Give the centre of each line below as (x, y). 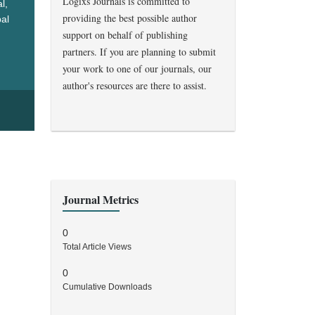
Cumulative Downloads (107, 287)
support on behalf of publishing (125, 35)
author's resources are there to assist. (135, 86)
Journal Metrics (101, 200)
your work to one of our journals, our (137, 69)
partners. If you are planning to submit (139, 52)
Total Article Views (97, 247)
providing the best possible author (130, 18)
